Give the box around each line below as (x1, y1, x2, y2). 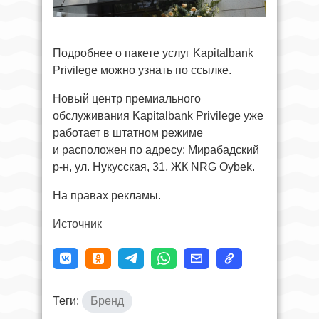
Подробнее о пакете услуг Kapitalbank (53, 47, 253, 60)
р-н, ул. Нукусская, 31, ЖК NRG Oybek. (53, 161, 255, 174)
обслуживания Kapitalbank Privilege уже (53, 110, 263, 122)
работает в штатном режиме (53, 127, 203, 140)
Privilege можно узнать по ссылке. (53, 64, 231, 77)
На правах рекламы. (53, 189, 161, 202)
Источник (53, 218, 102, 231)
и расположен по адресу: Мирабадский (53, 144, 259, 157)
